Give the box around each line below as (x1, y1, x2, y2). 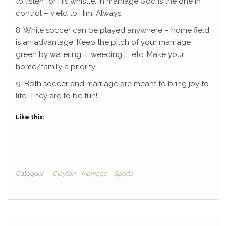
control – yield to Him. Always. (16, 9, 123, 18)
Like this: (16, 114, 44, 121)
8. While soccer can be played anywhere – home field (16, 26, 209, 35)
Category (16, 169, 43, 178)
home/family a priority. (16, 62, 96, 72)
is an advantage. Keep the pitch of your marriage (16, 38, 191, 47)
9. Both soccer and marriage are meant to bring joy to (16, 79, 209, 89)
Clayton (52, 169, 75, 178)
